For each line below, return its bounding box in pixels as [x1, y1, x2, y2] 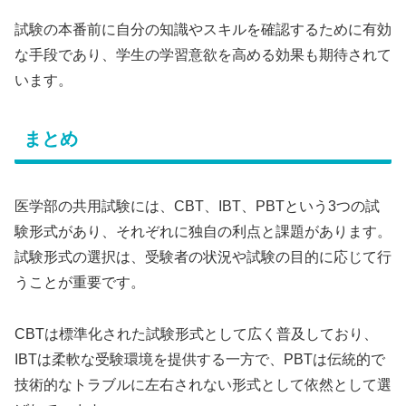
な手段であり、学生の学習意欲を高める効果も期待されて [14, 46, 391, 63]
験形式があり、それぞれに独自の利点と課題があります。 [14, 223, 391, 239]
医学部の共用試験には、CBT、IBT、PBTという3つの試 [14, 198, 380, 214]
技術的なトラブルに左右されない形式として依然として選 [14, 376, 391, 392]
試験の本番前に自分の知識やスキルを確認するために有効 [14, 21, 391, 37]
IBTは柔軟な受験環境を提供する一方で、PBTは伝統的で [14, 351, 385, 367]
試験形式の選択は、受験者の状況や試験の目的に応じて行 [14, 248, 391, 265]
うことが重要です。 [14, 274, 145, 290]
